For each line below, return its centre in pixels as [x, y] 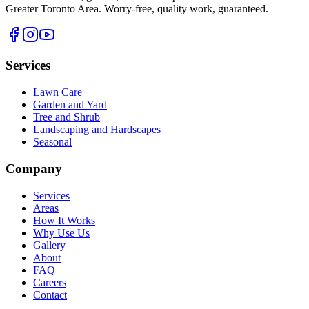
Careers [50, 282]
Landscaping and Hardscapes [97, 130]
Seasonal [52, 142]
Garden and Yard [70, 105]
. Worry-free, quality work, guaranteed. [183, 8]
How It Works [64, 220]
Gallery [49, 245]
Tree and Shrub [67, 117]
